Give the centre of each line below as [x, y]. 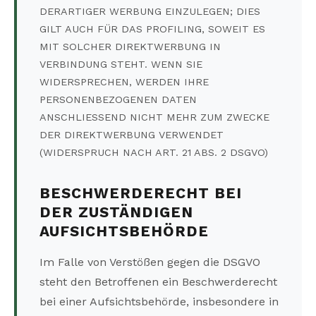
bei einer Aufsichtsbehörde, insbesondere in [159, 302]
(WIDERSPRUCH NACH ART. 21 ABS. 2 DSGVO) [154, 153]
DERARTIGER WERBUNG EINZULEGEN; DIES [150, 12]
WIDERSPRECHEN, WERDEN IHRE [124, 82]
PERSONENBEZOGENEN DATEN [118, 100]
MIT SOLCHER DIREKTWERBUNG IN [130, 47]
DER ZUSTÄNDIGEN [116, 213]
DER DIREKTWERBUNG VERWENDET [132, 135]
